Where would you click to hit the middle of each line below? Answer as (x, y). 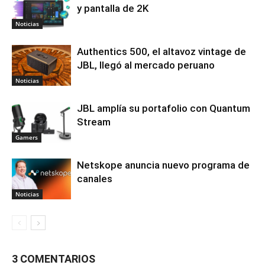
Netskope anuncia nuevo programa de (163, 165)
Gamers (27, 138)
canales (95, 179)
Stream (94, 122)
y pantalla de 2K (113, 9)
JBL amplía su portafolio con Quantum (164, 109)
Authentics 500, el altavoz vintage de (161, 52)
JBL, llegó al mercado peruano (146, 65)
